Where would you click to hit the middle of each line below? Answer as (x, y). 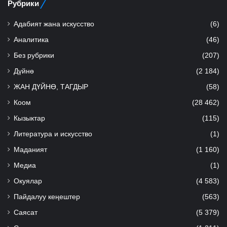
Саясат (26, 212)
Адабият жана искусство (54, 24)
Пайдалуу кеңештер (47, 197)
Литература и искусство (53, 134)
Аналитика (31, 40)
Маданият (30, 149)
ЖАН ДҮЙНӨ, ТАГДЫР (51, 87)
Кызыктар (29, 118)
